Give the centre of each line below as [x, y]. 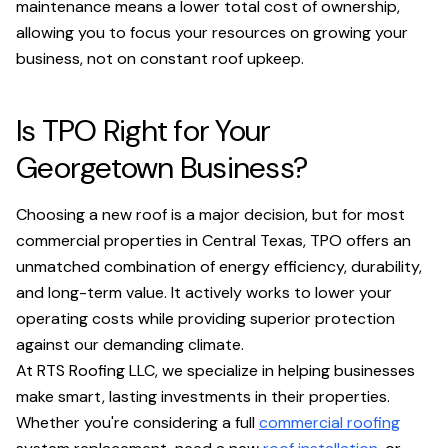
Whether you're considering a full [137, 422]
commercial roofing [329, 422]
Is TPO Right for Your [143, 130]
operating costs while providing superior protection [205, 318]
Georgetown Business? [161, 167]
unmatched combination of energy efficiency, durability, [219, 266]
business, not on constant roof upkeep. [160, 58]
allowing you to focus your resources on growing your [212, 32]
